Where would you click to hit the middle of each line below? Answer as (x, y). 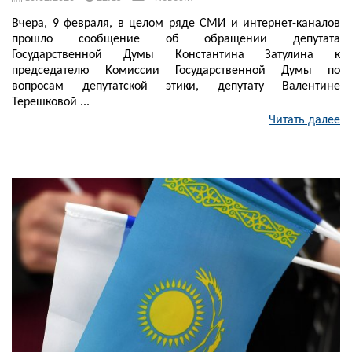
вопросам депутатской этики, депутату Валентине (176, 87)
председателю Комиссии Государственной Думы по (176, 71)
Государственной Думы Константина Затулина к (176, 55)
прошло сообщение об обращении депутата (176, 40)
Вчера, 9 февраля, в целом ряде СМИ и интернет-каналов (176, 24)
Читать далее (304, 121)
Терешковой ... (51, 103)
